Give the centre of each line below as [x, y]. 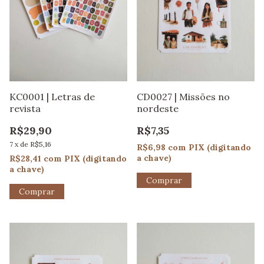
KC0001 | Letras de [52, 96]
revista [25, 108]
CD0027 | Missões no [183, 96]
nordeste [158, 108]
